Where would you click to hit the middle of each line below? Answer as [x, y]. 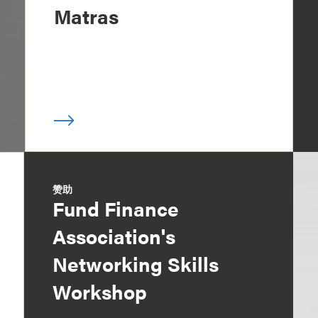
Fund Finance [116, 208]
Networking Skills [136, 263]
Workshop [100, 291]
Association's [114, 235]
